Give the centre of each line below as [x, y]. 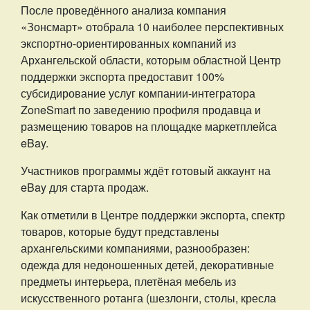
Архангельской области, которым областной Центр [151, 60]
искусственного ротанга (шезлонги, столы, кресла [148, 298]
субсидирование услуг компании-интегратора [138, 93]
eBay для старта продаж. [85, 187]
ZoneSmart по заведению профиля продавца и [141, 110]
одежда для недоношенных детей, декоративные [147, 265]
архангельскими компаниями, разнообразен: [135, 248]
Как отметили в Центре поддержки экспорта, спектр [153, 215]
